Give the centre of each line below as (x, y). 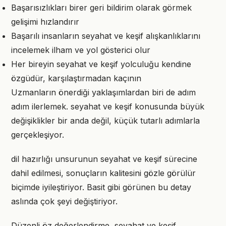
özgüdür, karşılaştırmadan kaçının (76, 78)
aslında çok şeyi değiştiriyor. (64, 201)
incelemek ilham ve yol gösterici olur (81, 50)
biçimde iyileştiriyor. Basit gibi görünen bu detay (101, 187)
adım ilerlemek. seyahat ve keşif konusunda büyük (108, 106)
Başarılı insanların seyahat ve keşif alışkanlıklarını (106, 36)
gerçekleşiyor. (38, 135)
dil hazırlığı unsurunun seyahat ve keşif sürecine (104, 159)
